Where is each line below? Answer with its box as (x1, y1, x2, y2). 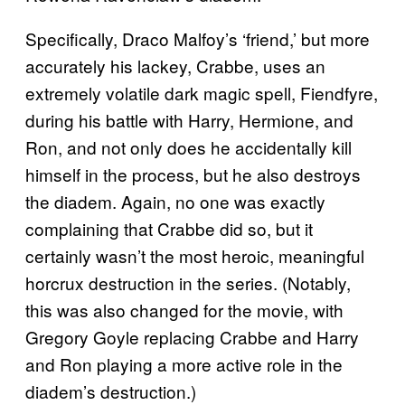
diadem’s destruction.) (25, 378, 196, 403)
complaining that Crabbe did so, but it (25, 215, 313, 240)
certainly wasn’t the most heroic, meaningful (25, 242, 364, 268)
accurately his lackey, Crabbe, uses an (25, 52, 325, 78)
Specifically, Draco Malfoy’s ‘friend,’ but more (25, 25, 370, 51)
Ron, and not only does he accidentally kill (25, 134, 352, 159)
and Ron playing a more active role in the (25, 351, 343, 376)
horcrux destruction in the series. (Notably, (25, 269, 351, 295)
